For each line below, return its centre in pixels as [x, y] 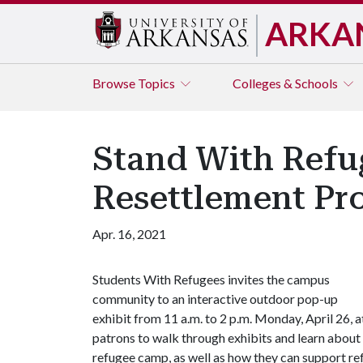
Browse [115, 83]
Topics [158, 83]
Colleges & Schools [286, 83]
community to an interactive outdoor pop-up [215, 299]
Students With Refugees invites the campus [211, 279]
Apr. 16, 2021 [129, 234]
